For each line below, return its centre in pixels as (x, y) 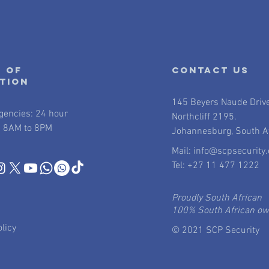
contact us (210, 70)
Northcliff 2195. (204, 117)
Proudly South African (216, 198)
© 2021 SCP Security (215, 231)
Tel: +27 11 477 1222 (215, 166)
